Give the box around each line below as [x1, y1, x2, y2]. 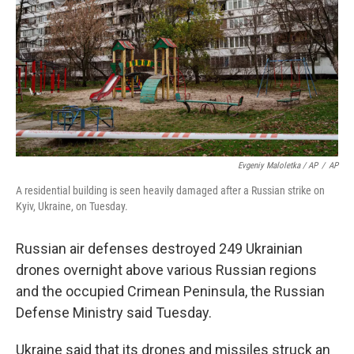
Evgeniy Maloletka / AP [238, 160, 318, 171]
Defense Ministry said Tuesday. [16, 304, 212, 322]
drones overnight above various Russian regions [16, 262, 317, 279]
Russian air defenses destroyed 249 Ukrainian [16, 240, 303, 258]
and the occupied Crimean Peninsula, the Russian [16, 283, 325, 300]
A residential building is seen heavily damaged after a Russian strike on [16, 184, 325, 198]
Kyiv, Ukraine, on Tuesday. [16, 200, 128, 213]
